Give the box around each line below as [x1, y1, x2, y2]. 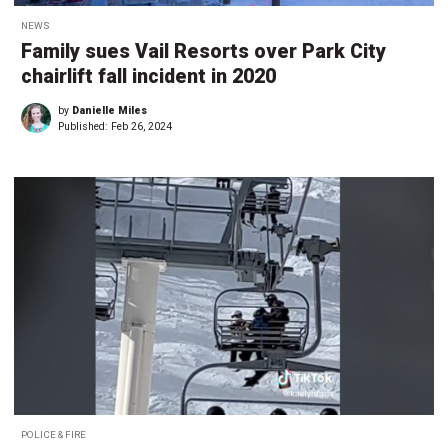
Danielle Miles [72, 104, 147, 118]
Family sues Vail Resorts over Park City [21, 40, 386, 64]
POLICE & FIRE [21, 428, 86, 440]
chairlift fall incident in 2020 [21, 65, 276, 89]
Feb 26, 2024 [111, 120, 172, 134]
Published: [58, 120, 111, 134]
